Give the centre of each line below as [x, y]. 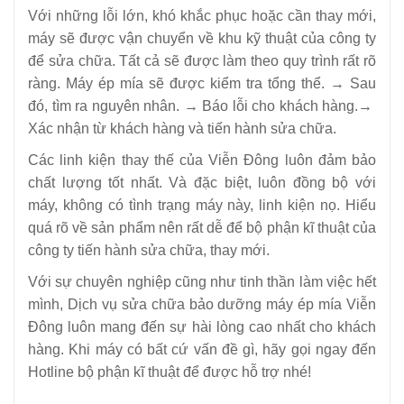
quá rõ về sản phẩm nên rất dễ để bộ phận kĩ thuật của [202, 228]
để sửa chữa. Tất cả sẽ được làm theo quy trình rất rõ [202, 61]
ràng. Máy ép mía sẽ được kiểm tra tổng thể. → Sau [202, 84]
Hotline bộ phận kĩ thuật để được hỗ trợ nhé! [170, 372]
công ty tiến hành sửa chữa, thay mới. [149, 251]
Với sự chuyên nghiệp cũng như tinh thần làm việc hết [202, 282]
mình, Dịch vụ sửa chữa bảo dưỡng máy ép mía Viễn [202, 305]
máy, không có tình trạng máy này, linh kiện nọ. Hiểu [202, 206]
